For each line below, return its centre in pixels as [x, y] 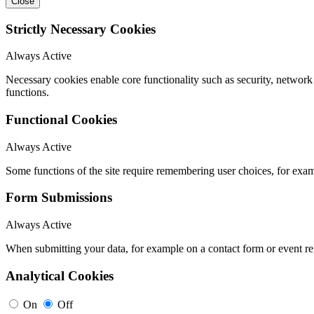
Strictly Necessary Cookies [81, 29]
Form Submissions [59, 198]
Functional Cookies [61, 120]
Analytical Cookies [60, 275]
